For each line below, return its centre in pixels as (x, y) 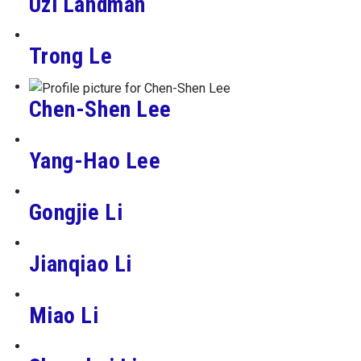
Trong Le (71, 56)
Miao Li (64, 315)
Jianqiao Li (80, 263)
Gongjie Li (76, 212)
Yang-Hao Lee (95, 160)
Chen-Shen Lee (100, 109)
